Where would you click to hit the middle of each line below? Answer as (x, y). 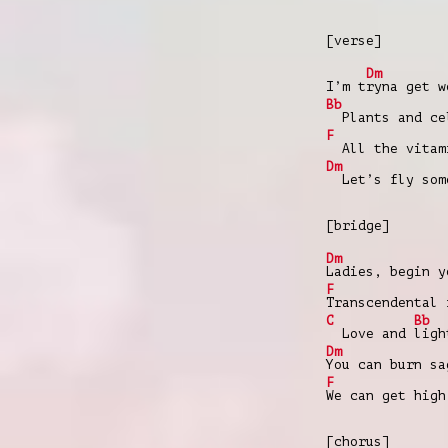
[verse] (354, 40)
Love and (370, 333)
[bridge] (358, 225)
